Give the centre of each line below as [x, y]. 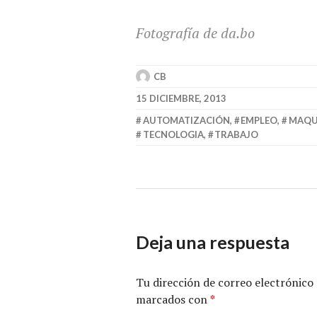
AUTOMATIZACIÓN [186, 120]
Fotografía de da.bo [195, 33]
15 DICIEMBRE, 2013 [181, 98]
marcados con [173, 299]
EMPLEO [259, 120]
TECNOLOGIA [173, 134]
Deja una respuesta [213, 242]
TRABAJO [237, 134]
